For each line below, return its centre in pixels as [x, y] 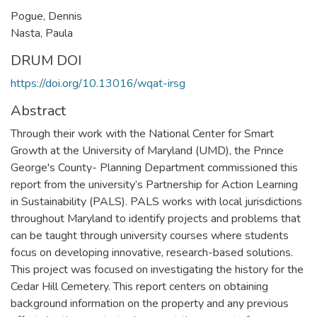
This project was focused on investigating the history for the [157, 269]
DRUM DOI [46, 60]
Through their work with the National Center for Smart [142, 133]
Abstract [38, 110]
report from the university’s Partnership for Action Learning [154, 184]
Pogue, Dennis [46, 16]
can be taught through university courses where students [150, 235]
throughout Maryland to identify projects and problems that [156, 218]
